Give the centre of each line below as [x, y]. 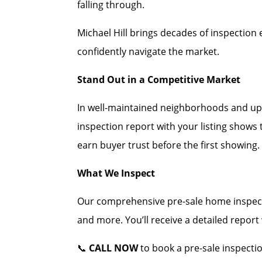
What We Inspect [116, 173]
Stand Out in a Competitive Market [159, 80]
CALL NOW [113, 248]
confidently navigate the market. [148, 52]
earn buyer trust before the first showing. [168, 145]
